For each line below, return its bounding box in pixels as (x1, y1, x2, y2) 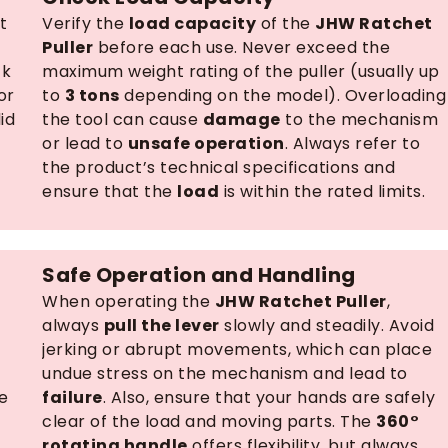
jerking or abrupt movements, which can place (42, 338, 432, 361)
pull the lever (103, 314, 220, 337)
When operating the (42, 290, 215, 313)
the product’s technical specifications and (42, 156, 395, 179)
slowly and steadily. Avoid (219, 314, 434, 337)
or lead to (42, 132, 128, 155)
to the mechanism (280, 108, 438, 131)
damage (202, 108, 281, 131)
